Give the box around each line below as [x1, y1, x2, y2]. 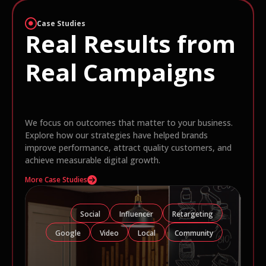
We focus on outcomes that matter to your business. [25, 117, 233, 129]
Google [55, 228, 81, 239]
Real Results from [25, 27, 236, 61]
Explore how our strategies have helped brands [25, 129, 208, 141]
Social [80, 209, 100, 220]
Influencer [119, 209, 153, 220]
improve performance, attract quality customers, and [25, 142, 232, 154]
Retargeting [172, 209, 213, 220]
